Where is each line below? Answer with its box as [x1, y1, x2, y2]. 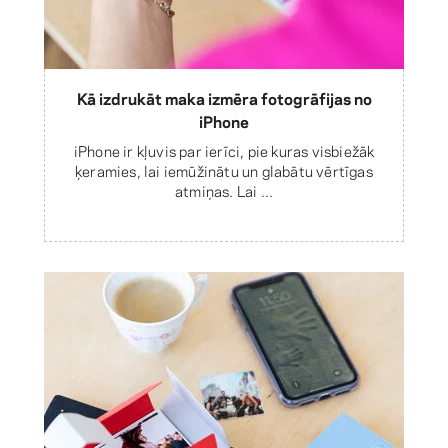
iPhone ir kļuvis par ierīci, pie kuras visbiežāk [73, 138, 375, 161]
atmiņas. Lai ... [174, 178, 274, 201]
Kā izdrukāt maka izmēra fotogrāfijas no [76, 85, 372, 109]
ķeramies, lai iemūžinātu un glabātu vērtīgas [75, 158, 373, 181]
